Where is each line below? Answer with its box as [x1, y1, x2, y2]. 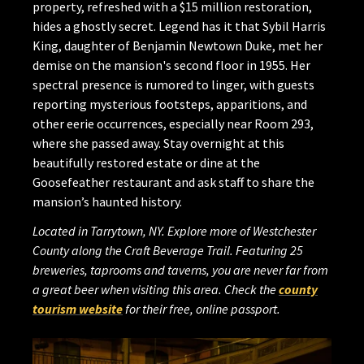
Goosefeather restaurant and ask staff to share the [32, 173, 314, 190]
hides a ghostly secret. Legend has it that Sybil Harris [32, 17, 326, 34]
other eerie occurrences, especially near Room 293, [32, 115, 314, 132]
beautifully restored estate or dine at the [32, 154, 260, 171]
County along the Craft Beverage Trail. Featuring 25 [32, 241, 303, 258]
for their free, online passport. [123, 300, 280, 317]
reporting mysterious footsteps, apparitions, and [32, 95, 307, 112]
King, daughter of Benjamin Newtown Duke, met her [32, 37, 323, 54]
